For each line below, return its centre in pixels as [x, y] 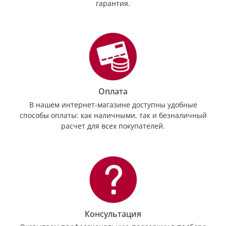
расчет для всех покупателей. [113, 126]
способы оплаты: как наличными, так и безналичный [113, 115]
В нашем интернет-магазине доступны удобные [113, 104]
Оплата [113, 92]
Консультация [113, 214]
